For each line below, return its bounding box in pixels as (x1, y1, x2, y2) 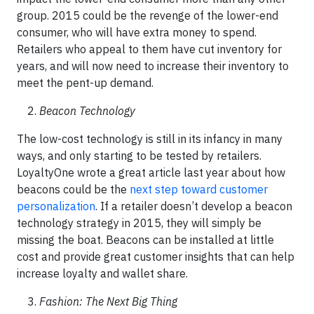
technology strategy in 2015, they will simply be (17, 216, 261, 230)
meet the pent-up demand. (17, 76, 153, 90)
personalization (17, 199, 95, 213)
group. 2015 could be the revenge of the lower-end (17, 8, 278, 22)
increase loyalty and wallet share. (17, 266, 188, 280)
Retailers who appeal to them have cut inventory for (17, 42, 282, 56)
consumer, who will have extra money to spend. (17, 25, 257, 39)
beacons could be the (17, 182, 130, 196)
